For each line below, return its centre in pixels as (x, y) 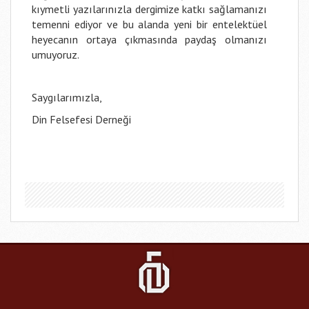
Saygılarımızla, (67, 97)
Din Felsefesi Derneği (81, 119)
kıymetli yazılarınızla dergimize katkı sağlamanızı (149, 9)
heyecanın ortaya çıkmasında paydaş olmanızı (149, 39)
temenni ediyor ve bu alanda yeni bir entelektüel (149, 24)
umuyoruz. (56, 54)
